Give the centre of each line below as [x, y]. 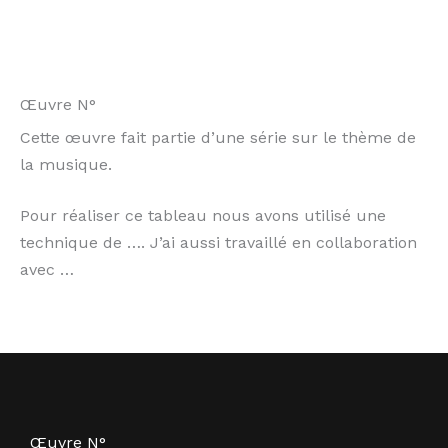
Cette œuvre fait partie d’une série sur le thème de [218, 137]
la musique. [66, 164]
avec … [47, 269]
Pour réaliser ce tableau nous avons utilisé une [203, 215]
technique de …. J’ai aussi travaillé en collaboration [218, 242]
